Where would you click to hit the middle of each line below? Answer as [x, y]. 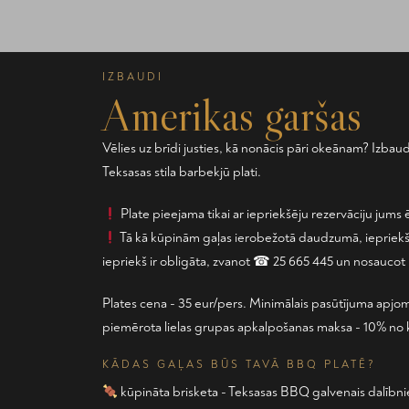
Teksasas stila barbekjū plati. [182, 172]
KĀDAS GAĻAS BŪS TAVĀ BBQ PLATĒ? [239, 365]
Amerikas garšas [232, 115]
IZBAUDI [133, 77]
